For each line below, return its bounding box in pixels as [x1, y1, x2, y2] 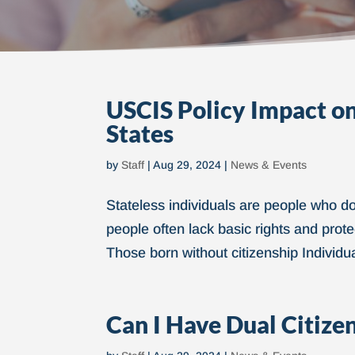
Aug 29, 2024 [153, 158, 222, 171]
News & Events [231, 158, 307, 171]
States [106, 119, 174, 147]
